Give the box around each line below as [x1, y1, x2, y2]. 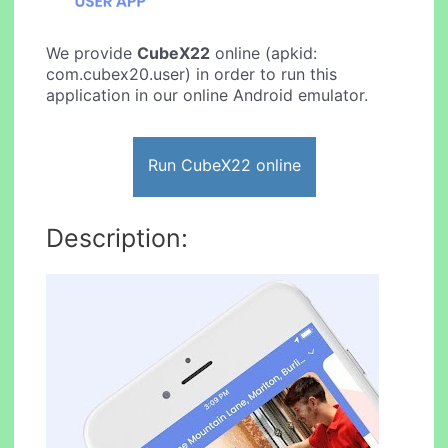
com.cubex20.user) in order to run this [46, 64, 338, 85]
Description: [46, 222, 189, 253]
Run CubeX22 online [147, 154, 301, 175]
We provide [46, 43, 138, 64]
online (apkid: [210, 43, 318, 64]
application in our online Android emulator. [46, 85, 369, 106]
